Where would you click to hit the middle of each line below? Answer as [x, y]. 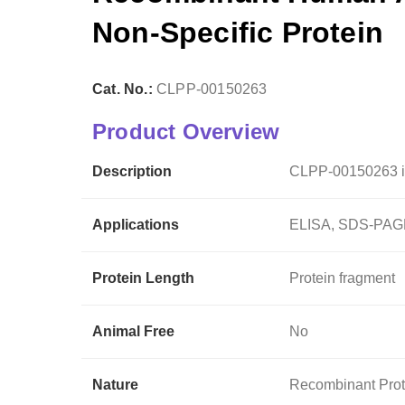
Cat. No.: [124, 89]
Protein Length [143, 278]
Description [132, 171]
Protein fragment [343, 278]
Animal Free [133, 331]
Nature [115, 384]
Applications [136, 224]
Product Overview [186, 131]
